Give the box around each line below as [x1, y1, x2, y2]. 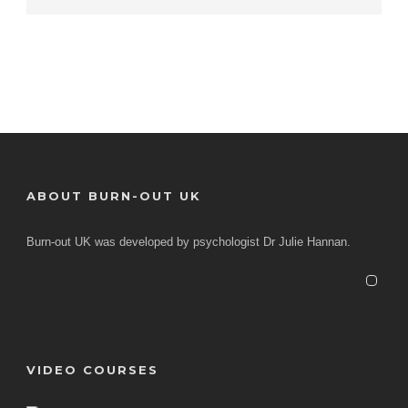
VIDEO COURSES [26, 362, 158, 377]
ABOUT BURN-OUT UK [26, 189, 201, 203]
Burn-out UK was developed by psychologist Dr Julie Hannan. [26, 235, 351, 249]
